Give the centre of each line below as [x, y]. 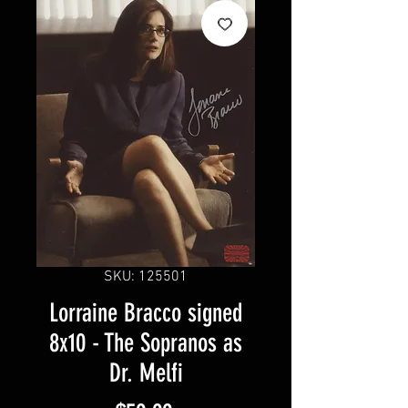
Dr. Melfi [146, 373]
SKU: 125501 [146, 277]
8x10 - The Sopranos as [146, 343]
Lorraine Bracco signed [146, 313]
